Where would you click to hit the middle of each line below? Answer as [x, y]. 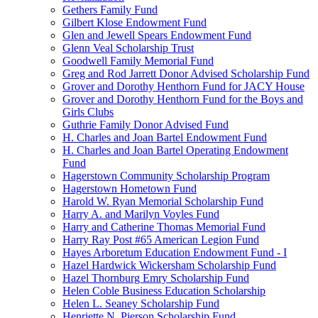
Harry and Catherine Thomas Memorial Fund [164, 227]
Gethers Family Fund [110, 10]
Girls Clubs [88, 112]
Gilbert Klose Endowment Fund [135, 22]
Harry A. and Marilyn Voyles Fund [141, 214]
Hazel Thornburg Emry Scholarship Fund [156, 278]
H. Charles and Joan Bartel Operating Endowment [175, 150]
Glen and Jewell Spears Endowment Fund [157, 35]
